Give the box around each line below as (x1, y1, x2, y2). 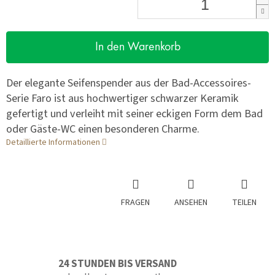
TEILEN (232, 196, 257, 209)
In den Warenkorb (95, 41, 180, 54)
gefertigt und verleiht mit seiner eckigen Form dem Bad (6, 106, 263, 122)
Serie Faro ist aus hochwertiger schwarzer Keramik (6, 90, 239, 107)
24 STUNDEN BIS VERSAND (58, 257, 177, 272)
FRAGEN (121, 196, 150, 209)
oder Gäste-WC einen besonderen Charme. (6, 121, 199, 137)
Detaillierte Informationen (6, 136, 100, 149)
